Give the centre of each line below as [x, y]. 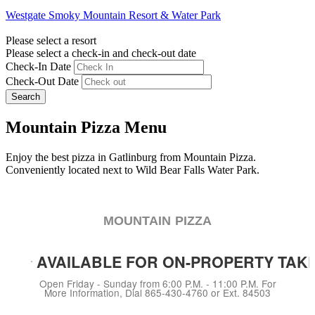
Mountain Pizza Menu [86, 127]
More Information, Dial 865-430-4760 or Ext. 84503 [157, 292]
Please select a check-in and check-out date [101, 53]
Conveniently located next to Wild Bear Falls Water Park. [133, 169]
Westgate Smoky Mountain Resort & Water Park [113, 15]
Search [26, 96]
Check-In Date [38, 66]
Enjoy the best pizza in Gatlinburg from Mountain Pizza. [131, 157]
